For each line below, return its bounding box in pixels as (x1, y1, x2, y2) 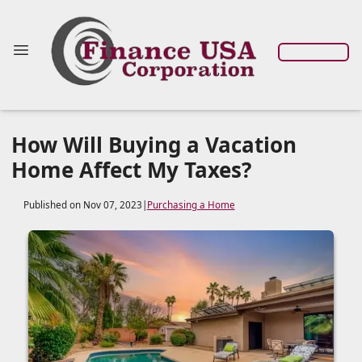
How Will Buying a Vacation (11, 130, 297, 159)
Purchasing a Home (146, 198, 235, 211)
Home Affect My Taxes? (11, 155, 251, 184)
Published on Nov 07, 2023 (23, 198, 142, 211)
